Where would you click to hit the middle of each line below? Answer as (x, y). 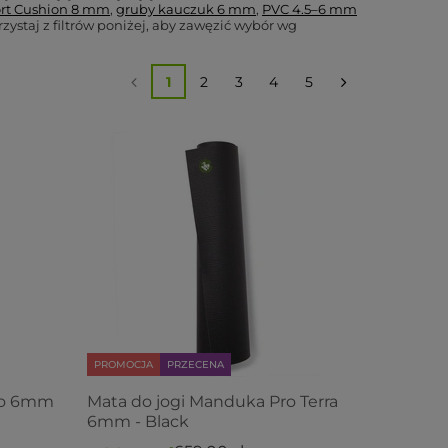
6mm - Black (137, 421)
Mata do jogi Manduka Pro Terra (212, 401)
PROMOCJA (123, 364)
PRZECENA (195, 364)
